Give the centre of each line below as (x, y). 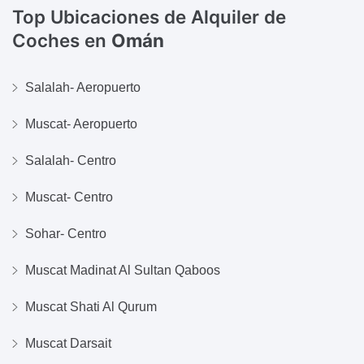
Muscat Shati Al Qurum (91, 306)
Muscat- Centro (69, 197)
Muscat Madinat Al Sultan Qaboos (123, 270)
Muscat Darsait (68, 343)
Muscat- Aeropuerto (81, 123)
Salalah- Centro (71, 160)
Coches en (62, 41)
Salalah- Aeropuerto (83, 87)
